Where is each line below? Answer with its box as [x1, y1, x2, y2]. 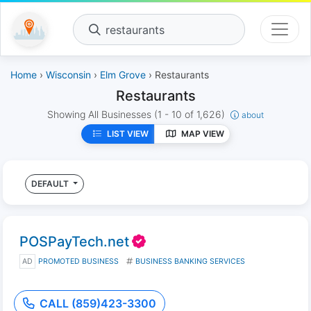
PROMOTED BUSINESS [38, 257, 119, 266]
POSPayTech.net [19, 233, 129, 250]
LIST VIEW [106, 128, 149, 139]
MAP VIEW [180, 128, 224, 139]
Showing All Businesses [47, 108, 154, 120]
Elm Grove [100, 69, 146, 81]
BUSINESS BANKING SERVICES [135, 257, 245, 266]
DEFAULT [31, 178, 71, 189]
